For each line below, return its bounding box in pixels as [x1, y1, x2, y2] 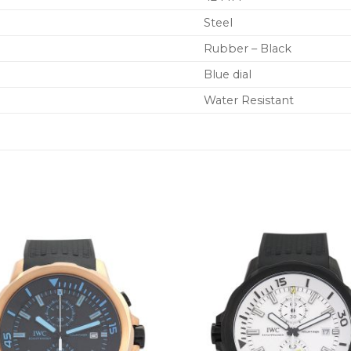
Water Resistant [204, 92, 295, 107]
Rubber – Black [204, 41, 292, 56]
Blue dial [204, 67, 252, 81]
